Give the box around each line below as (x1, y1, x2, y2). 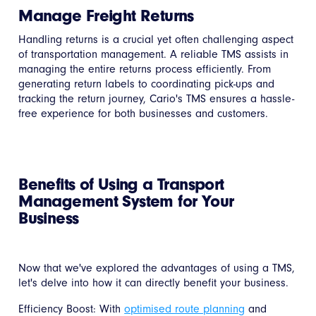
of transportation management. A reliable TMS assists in (18, 48, 289, 61)
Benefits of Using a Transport (18, 174, 224, 195)
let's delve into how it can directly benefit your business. (18, 276, 289, 290)
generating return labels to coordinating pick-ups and (18, 78, 275, 91)
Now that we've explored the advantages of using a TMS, (18, 262, 296, 275)
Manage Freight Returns (18, 5, 194, 25)
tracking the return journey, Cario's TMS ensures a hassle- (18, 92, 295, 106)
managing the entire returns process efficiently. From (18, 63, 272, 76)
